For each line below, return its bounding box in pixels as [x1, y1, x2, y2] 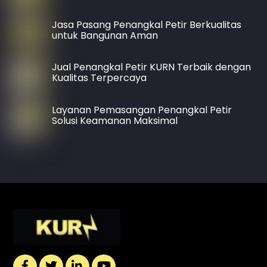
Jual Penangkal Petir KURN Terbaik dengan [51, 60, 251, 74]
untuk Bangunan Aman [51, 28, 158, 42]
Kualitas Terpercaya [51, 71, 147, 85]
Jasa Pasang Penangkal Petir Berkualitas [51, 17, 241, 32]
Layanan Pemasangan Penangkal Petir [51, 103, 232, 117]
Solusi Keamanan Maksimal [51, 113, 178, 128]
